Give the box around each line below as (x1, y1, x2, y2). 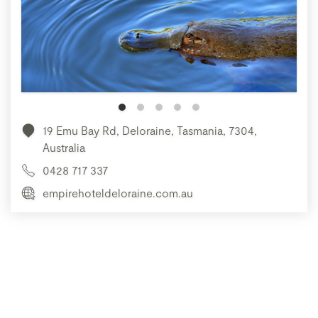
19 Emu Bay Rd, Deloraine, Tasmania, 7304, (43, 124, 257, 138)
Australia (43, 141, 85, 155)
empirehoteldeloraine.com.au (43, 186, 193, 200)
